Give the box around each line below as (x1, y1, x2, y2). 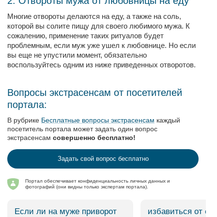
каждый (155, 116, 180, 124)
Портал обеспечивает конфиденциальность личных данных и (25, 178, 170, 184)
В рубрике (7, 116, 41, 124)
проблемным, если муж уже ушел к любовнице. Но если (7, 41, 196, 49)
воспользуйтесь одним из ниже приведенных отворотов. (7, 61, 196, 69)
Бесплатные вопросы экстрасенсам (41, 116, 155, 124)
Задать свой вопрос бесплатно (57, 155, 149, 162)
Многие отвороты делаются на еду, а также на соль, (7, 12, 181, 20)
